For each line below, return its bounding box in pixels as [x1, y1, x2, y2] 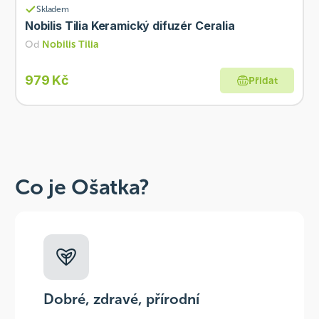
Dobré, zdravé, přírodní [43, 291, 199, 308]
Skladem [36, 4, 70, 14]
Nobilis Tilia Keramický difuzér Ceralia [24, 19, 235, 33]
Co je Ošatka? [14, 174, 150, 200]
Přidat [248, 74, 278, 87]
